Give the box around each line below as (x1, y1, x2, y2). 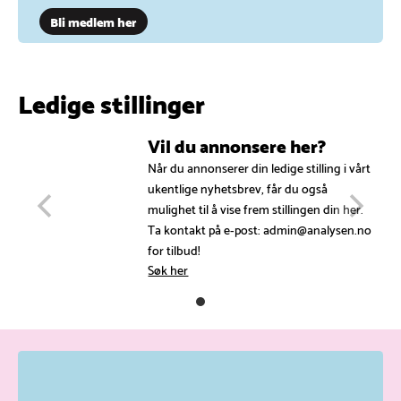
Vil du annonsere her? (148, 129, 327, 160)
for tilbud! (148, 239, 201, 260)
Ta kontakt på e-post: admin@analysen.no (148, 218, 372, 240)
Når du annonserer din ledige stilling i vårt (148, 157, 371, 178)
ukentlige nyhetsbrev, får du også (148, 177, 328, 199)
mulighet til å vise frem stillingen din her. (148, 198, 364, 219)
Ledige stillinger (18, 80, 205, 124)
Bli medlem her (49, 10, 137, 32)
